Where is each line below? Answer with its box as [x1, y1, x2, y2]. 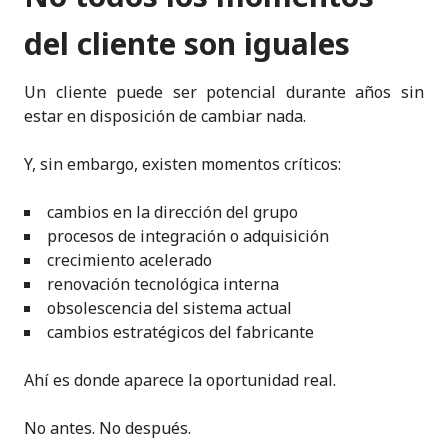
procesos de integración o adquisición [47, 224, 329, 247]
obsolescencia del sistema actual [47, 296, 292, 319]
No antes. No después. [24, 416, 191, 439]
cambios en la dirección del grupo [47, 200, 298, 223]
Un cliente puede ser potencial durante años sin [24, 80, 424, 103]
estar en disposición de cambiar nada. [24, 104, 306, 127]
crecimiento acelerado [47, 248, 212, 271]
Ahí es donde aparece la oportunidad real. [24, 368, 336, 391]
